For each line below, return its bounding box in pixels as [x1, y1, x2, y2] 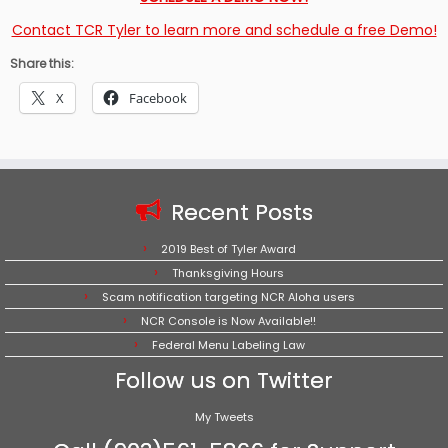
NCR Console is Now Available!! [140, 312, 316, 329]
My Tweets [194, 408, 254, 425]
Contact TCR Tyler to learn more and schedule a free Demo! [11, 19, 437, 40]
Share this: [10, 54, 74, 72]
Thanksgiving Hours [172, 264, 284, 281]
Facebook [129, 88, 187, 107]
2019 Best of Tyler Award [160, 240, 296, 257]
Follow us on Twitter [115, 364, 333, 396]
